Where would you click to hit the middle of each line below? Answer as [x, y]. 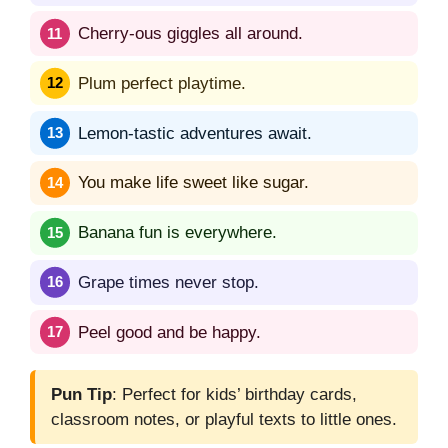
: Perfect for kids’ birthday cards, [234, 395]
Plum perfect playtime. [162, 83]
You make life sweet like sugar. [193, 183]
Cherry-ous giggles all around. [190, 34]
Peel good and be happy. [169, 332]
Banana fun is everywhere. [177, 233]
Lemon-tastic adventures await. [195, 133]
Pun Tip [81, 395]
